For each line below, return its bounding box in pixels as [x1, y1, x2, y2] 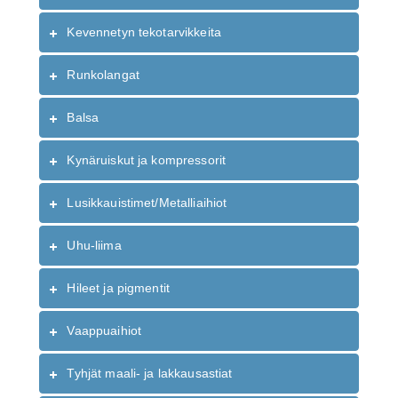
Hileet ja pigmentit [67, 281, 171, 296]
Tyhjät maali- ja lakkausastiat [67, 366, 233, 381]
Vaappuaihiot [67, 323, 142, 338]
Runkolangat [67, 68, 139, 83]
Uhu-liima [67, 238, 122, 253]
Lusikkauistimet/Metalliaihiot [67, 195, 227, 211]
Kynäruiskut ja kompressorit [67, 153, 227, 168]
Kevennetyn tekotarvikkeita [67, 25, 222, 40]
